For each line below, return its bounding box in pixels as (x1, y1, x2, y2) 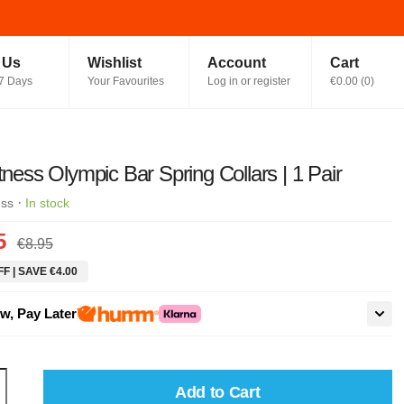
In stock (24, 196, 69, 210)
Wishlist (87, 55, 142, 70)
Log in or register (207, 75, 290, 87)
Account (207, 55, 266, 70)
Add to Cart (175, 382, 261, 401)
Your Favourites (87, 75, 164, 87)
